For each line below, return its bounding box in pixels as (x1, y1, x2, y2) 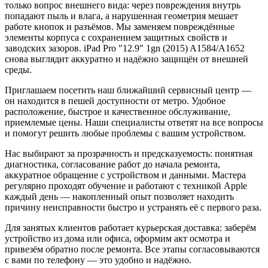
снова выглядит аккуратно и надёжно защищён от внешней (5, 53, 248, 64)
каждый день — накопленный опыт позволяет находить (5, 191, 234, 202)
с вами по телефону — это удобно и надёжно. (5, 254, 191, 265)
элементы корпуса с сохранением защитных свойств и (5, 32, 227, 42)
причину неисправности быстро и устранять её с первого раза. (5, 202, 261, 212)
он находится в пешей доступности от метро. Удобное (5, 95, 226, 106)
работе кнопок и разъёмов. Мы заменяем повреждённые (5, 21, 234, 32)
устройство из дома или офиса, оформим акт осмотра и (5, 233, 230, 243)
